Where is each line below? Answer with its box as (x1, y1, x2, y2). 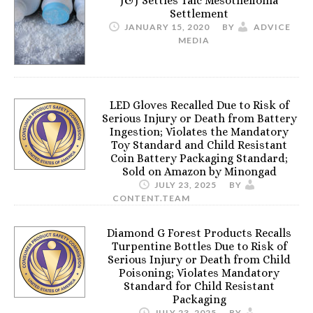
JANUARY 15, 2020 (124, 22, 210, 32)
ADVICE (254, 22, 291, 32)
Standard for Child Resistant (124, 279, 275, 293)
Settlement (170, 7, 228, 20)
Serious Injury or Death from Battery (101, 112, 297, 125)
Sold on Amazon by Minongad (122, 165, 277, 178)
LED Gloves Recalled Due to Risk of (109, 99, 289, 112)
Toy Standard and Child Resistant (111, 138, 287, 152)
